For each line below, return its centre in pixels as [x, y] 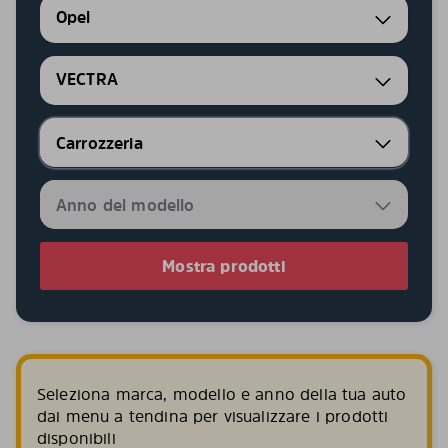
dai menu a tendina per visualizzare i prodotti [213, 416]
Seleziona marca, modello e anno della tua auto [222, 394]
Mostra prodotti [224, 266]
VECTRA [87, 79]
